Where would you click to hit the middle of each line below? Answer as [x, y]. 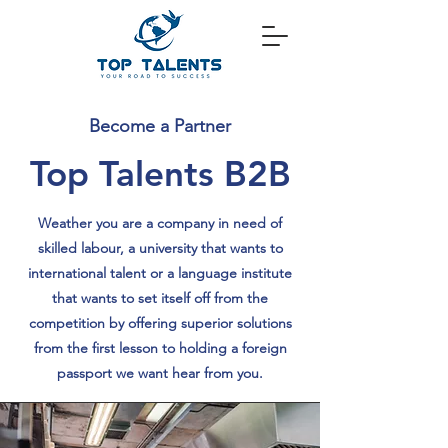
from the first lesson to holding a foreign [160, 348]
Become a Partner [160, 126]
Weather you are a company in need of [160, 223]
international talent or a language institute [160, 273]
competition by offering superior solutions [160, 323]
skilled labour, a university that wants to [160, 248]
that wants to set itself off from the [160, 298]
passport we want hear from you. [160, 373]
